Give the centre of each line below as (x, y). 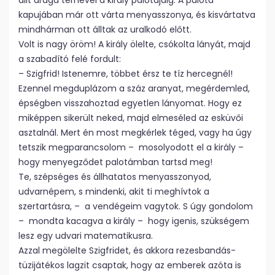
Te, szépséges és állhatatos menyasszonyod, (115, 177)
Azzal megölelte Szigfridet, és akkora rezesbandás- (127, 250)
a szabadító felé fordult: (70, 59)
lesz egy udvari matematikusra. (86, 236)
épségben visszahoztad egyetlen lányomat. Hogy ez (130, 103)
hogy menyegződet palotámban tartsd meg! (115, 162)
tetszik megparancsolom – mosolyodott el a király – (132, 147)
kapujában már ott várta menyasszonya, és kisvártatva (137, 15)
